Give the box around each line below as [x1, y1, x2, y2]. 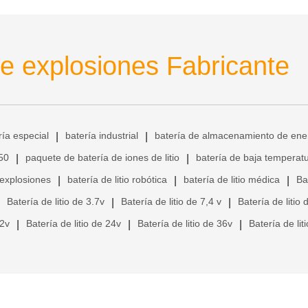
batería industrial [65, 130, 138, 142]
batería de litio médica [184, 174, 280, 186]
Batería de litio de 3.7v [7, 196, 104, 208]
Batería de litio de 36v [137, 218, 232, 230]
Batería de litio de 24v [26, 218, 121, 230]
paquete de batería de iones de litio [25, 152, 179, 164]
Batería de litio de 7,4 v [121, 196, 221, 208]
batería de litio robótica [67, 174, 167, 186]
